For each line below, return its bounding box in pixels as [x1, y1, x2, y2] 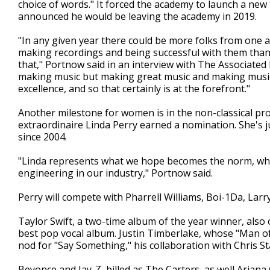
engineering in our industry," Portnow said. [18, 166, 213, 180]
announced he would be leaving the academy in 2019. [18, 10, 257, 23]
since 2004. [18, 130, 67, 143]
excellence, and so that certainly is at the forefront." [18, 82, 250, 95]
